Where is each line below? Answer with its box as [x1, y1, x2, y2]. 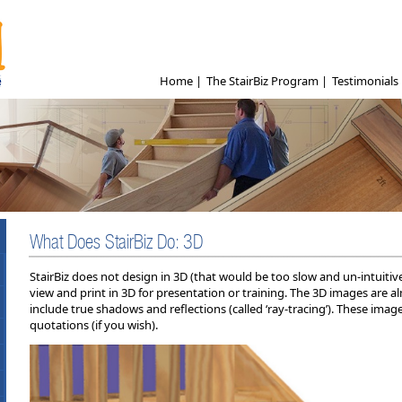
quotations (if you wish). [30, 317, 159, 334]
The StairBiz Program [205, 73, 321, 89]
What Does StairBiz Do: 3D [30, 230, 204, 253]
